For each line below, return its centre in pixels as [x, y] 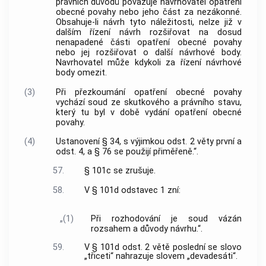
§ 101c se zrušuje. [120, 170]
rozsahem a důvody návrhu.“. [147, 229]
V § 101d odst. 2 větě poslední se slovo [163, 248]
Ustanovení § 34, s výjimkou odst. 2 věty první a [148, 142]
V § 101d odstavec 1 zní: [132, 191]
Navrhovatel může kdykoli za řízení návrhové [148, 63]
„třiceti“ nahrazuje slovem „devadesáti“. [161, 256]
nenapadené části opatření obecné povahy [148, 43]
